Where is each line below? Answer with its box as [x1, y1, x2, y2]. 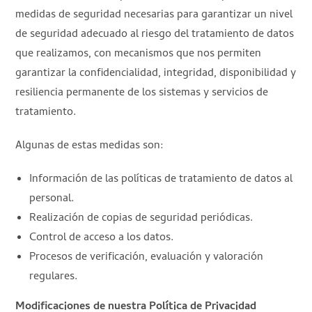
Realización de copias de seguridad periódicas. [29, 209, 253, 228]
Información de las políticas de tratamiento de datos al [29, 170, 293, 189]
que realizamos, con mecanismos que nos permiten [15, 45, 262, 63]
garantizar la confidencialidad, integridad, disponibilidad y [15, 64, 297, 83]
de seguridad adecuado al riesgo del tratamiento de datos [15, 25, 295, 44]
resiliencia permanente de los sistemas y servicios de [15, 84, 269, 102]
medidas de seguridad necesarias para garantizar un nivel [15, 6, 293, 24]
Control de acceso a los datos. [29, 228, 174, 247]
